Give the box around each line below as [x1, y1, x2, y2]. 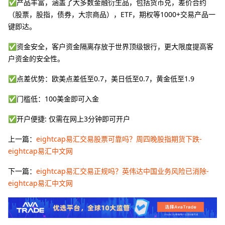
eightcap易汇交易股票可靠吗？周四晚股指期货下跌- [36, 134, 202, 144]
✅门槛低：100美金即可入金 [8, 93, 99, 103]
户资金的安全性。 [8, 53, 64, 63]
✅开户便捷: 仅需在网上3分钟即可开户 [8, 114, 130, 124]
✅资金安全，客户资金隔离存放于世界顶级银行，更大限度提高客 [8, 41, 213, 51]
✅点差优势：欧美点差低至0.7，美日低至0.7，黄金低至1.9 [8, 73, 194, 83]
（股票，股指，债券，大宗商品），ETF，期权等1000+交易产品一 [8, 9, 215, 19]
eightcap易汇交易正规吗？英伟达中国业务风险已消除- [36, 166, 209, 176]
